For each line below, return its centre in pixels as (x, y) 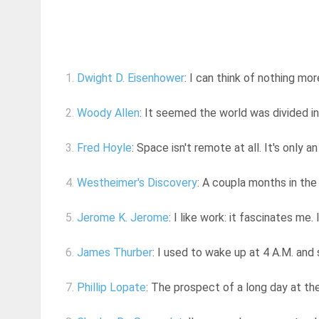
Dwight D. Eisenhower (131, 78)
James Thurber (115, 253)
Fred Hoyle (104, 148)
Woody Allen (108, 113)
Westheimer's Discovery (137, 183)
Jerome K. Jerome (123, 218)
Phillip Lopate (111, 288)
